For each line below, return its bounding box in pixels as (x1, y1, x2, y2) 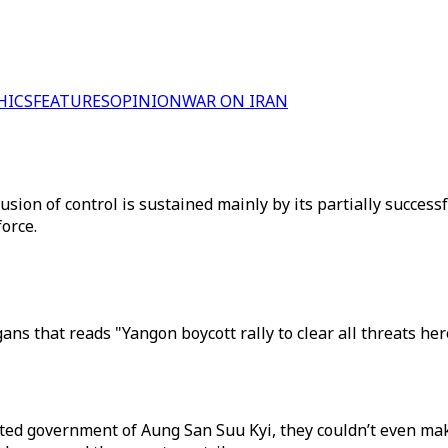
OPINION (110, 90, 182, 112)
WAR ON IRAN (182, 90, 288, 112)
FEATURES (33, 90, 110, 112)
